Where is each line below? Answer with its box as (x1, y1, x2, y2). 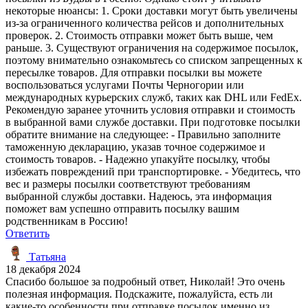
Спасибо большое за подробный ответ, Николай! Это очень (5, 275, 285, 287)
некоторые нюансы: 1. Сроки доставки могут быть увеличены (5, 4, 298, 16)
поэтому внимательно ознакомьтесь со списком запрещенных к (5, 54, 302, 66)
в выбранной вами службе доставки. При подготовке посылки (5, 115, 300, 128)
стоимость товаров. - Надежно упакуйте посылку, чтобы (5, 153, 270, 165)
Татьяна (26, 250, 66, 263)
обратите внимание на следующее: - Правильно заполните (5, 128, 280, 140)
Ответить (5, 227, 49, 239)
